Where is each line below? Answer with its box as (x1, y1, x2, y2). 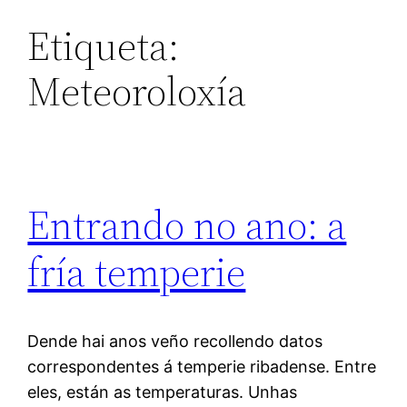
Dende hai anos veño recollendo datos (27, 332, 323, 352)
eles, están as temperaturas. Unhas (27, 382, 298, 402)
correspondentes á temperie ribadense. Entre (27, 357, 377, 377)
